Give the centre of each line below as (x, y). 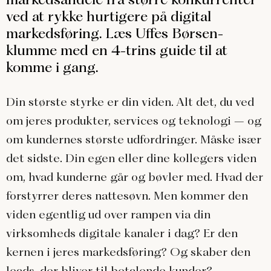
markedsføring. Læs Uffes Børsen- (115, 33)
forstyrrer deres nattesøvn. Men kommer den (127, 196)
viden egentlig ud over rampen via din (108, 214)
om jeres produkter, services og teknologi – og (134, 121)
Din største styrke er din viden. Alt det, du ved (130, 102)
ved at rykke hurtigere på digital (109, 16)
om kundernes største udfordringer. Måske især (134, 139)
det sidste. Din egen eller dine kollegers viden (131, 158)
